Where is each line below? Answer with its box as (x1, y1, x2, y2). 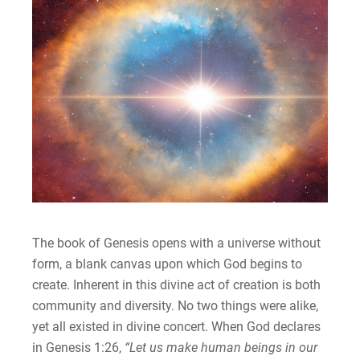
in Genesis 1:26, (32, 340, 125, 356)
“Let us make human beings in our (125, 340, 318, 356)
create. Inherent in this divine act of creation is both (32, 277, 321, 293)
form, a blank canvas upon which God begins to (32, 256, 303, 272)
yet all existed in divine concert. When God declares (32, 319, 321, 335)
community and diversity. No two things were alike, (32, 298, 319, 314)
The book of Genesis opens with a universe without (32, 235, 321, 252)
